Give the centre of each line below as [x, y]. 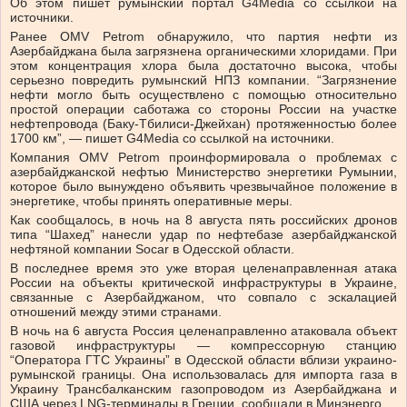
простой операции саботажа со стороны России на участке [203, 109]
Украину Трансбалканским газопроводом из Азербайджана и [203, 389]
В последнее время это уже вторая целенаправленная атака [203, 268]
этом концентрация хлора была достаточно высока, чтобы [203, 66]
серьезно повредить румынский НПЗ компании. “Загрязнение [203, 80]
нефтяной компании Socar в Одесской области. [152, 249]
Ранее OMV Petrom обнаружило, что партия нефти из [203, 37]
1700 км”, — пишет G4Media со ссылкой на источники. [172, 139]
